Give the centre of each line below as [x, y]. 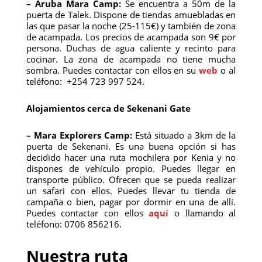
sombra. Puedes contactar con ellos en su [113, 70]
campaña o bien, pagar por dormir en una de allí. [131, 202]
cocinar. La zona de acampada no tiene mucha [131, 59]
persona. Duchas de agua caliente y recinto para [131, 48]
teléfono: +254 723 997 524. [85, 81]
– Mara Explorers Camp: [79, 135]
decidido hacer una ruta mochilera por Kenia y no [131, 157]
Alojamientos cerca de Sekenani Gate [108, 108]
